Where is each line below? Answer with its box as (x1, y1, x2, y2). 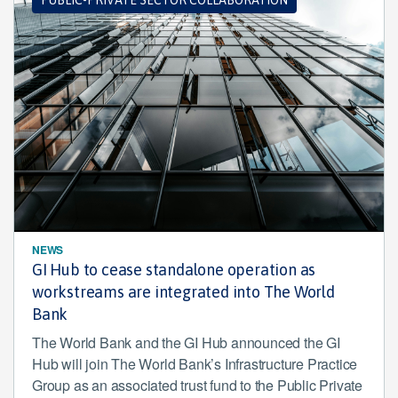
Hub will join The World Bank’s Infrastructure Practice (32, 354, 358, 374)
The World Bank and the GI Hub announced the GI (32, 332, 340, 353)
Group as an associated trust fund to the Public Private (32, 375, 362, 395)
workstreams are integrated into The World (32, 283, 335, 301)
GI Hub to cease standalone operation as (32, 260, 316, 279)
